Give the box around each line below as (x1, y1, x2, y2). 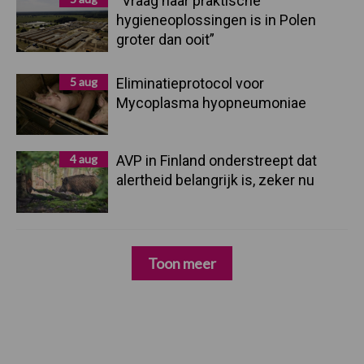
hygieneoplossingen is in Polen (116, 11, 316, 28)
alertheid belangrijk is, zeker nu (116, 171, 314, 189)
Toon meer (148, 253, 216, 272)
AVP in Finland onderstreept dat (116, 152, 317, 170)
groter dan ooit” (116, 31, 214, 48)
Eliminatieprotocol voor (116, 75, 264, 92)
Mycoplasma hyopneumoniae (116, 94, 310, 111)
